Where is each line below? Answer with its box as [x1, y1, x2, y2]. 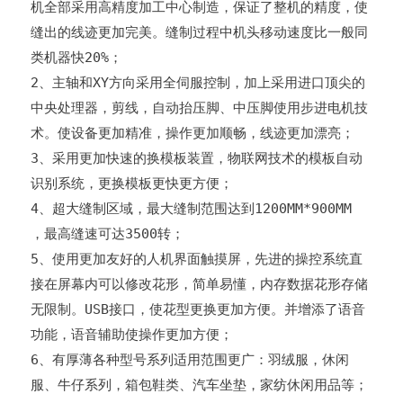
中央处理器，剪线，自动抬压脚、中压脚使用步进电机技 [31, 99, 369, 116]
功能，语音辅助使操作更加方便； [31, 326, 234, 343]
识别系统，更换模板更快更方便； [31, 175, 234, 192]
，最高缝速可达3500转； [31, 225, 185, 242]
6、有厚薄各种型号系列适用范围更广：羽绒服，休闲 [31, 351, 350, 368]
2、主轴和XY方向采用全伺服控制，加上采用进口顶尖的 [31, 74, 366, 91]
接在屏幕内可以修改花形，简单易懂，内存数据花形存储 [31, 275, 369, 292]
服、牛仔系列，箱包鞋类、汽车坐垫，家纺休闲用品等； [31, 376, 369, 393]
